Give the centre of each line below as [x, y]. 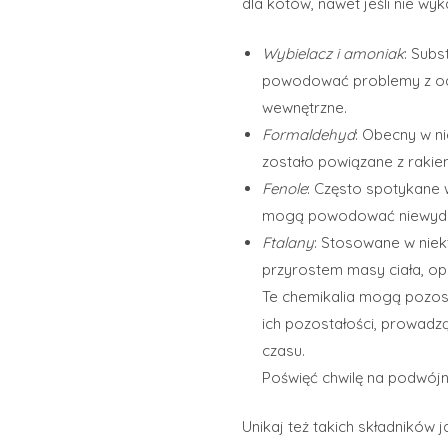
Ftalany [288, 242]
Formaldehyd [308, 134]
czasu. [283, 350]
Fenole [284, 188]
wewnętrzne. [304, 107]
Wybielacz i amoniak [333, 53]
